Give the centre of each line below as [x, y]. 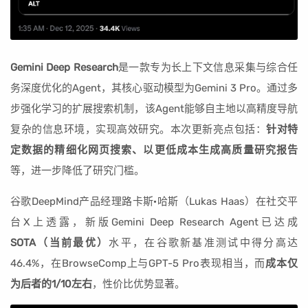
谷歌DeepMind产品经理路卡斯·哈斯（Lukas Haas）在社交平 [154, 201]
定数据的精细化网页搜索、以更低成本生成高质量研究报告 [154, 150]
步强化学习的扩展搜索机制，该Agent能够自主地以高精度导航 [154, 108]
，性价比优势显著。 [139, 284]
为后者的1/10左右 [51, 284]
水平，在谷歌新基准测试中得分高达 [203, 242]
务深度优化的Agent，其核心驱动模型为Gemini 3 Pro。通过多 [154, 88]
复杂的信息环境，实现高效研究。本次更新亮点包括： [138, 129]
